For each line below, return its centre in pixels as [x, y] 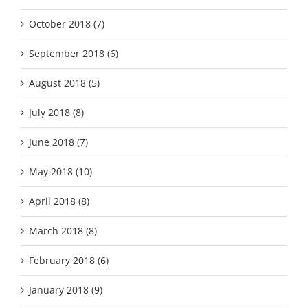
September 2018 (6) [74, 53]
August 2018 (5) [64, 82]
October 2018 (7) [67, 23]
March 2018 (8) [63, 230]
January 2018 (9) [66, 289]
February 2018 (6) [69, 260]
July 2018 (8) [56, 112]
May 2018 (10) [60, 171]
